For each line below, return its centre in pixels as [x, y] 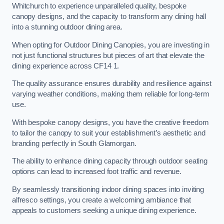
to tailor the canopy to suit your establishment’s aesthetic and [109, 133]
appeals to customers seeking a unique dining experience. [104, 210]
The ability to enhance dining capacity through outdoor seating [110, 161]
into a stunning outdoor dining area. [67, 27]
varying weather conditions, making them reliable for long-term [111, 94]
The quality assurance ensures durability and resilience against [112, 84]
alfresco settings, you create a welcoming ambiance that [102, 200]
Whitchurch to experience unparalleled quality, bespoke [99, 6]
